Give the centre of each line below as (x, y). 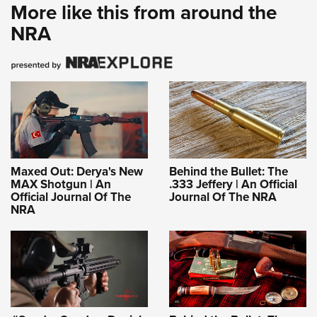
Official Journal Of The (71, 197)
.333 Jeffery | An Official (233, 184)
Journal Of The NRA (223, 197)
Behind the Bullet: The (229, 171)
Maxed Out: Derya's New (77, 171)
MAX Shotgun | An (61, 184)
